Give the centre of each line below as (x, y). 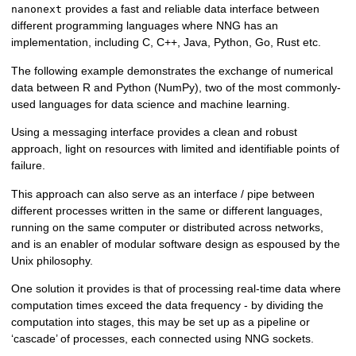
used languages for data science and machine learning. (151, 104)
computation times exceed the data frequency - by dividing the (168, 306)
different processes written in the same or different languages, (167, 210)
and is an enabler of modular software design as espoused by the (176, 244)
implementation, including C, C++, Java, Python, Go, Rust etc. (166, 43)
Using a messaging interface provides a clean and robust (155, 132)
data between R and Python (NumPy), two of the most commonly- (176, 87)
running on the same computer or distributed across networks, (168, 227)
